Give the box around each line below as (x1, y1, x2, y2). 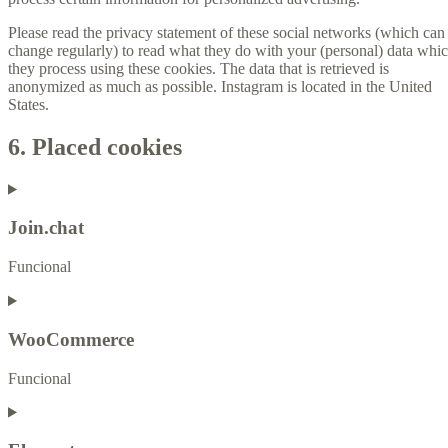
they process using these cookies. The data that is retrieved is (8, 59, 389, 77)
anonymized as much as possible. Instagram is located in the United (8, 77, 432, 95)
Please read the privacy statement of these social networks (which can (8, 23, 445, 41)
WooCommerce (8, 328, 134, 350)
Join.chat (8, 217, 84, 239)
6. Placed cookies (8, 133, 182, 160)
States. (8, 95, 49, 113)
